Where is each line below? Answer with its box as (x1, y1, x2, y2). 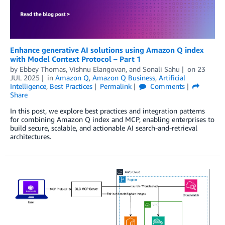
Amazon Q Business (92, 73, 155, 82)
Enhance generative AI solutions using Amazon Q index (10, 45, 204, 54)
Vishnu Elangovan (69, 64, 126, 73)
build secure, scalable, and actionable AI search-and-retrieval (10, 123, 197, 132)
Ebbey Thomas (20, 64, 66, 73)
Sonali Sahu (143, 64, 180, 73)
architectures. (10, 132, 51, 141)
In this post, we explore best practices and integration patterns (10, 106, 205, 115)
